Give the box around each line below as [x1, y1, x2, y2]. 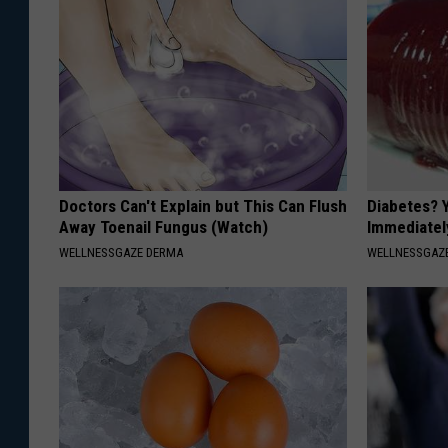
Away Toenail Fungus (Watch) [59, 216, 268, 237]
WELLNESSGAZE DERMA [59, 244, 183, 260]
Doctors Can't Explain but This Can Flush [59, 195, 347, 216]
